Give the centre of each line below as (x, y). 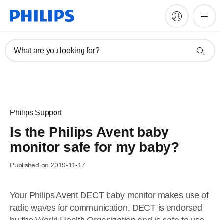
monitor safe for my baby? (95, 147)
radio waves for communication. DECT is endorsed (106, 208)
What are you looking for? (57, 50)
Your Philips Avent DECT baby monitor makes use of (109, 195)
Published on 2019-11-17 (48, 165)
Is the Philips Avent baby (89, 132)
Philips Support (36, 113)
